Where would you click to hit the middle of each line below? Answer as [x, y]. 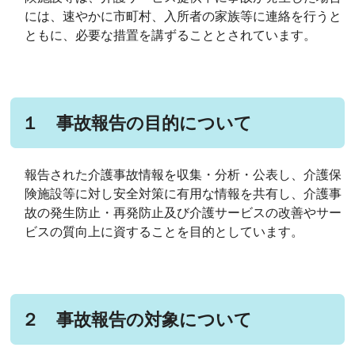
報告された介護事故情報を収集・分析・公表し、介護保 [183, 175]
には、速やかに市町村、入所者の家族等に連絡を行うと [183, 17]
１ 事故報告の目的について [137, 124]
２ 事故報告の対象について [137, 320]
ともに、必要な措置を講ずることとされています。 [171, 36]
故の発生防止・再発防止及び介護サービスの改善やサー [183, 213]
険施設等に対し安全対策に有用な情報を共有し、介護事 [183, 194]
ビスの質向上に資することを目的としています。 [164, 232]
